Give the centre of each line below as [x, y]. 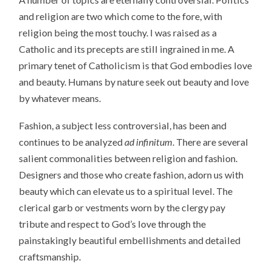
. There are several [211, 141]
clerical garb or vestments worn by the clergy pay [122, 207]
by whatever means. [60, 98]
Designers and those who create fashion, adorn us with [131, 174]
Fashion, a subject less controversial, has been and [123, 125]
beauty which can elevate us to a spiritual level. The [126, 191]
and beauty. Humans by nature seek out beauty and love [134, 81]
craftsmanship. [50, 256]
